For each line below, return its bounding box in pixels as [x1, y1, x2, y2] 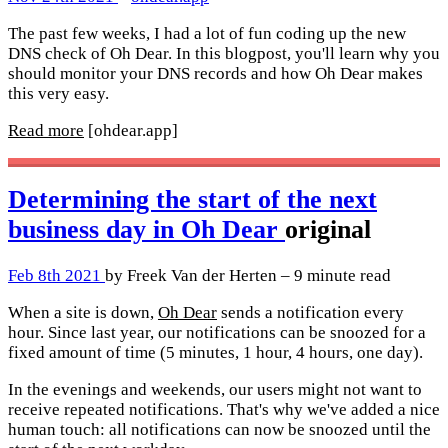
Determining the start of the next [8, 185, 377, 215]
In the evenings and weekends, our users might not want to [8, 380, 422, 400]
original [285, 215, 371, 245]
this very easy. [8, 83, 109, 103]
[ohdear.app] [88, 120, 178, 140]
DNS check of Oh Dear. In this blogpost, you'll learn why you [8, 43, 440, 63]
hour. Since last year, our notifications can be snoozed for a [8, 323, 426, 343]
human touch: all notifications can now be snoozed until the [8, 420, 431, 440]
